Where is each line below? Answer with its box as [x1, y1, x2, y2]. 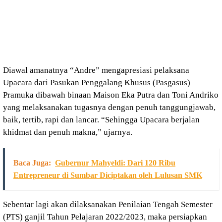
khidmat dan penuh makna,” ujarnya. [3, 127, 132, 137]
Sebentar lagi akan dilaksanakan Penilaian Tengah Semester [3, 200, 213, 209]
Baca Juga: [13, 159, 51, 167]
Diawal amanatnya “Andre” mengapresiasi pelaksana [3, 65, 189, 75]
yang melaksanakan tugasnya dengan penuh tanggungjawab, [3, 103, 216, 112]
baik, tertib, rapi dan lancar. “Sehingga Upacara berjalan [3, 115, 200, 124]
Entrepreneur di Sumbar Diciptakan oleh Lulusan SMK [13, 171, 202, 179]
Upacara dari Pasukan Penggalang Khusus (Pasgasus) [3, 78, 190, 87]
